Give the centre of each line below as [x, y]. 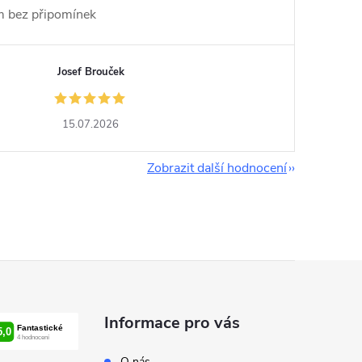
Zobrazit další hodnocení [217, 168]
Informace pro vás [173, 323]
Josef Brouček [90, 72]
